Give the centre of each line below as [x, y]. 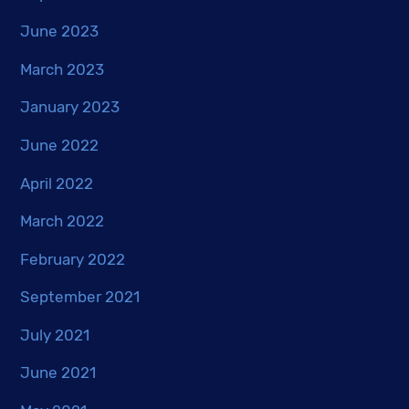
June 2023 [60, 31]
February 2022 [73, 259]
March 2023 [63, 69]
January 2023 [70, 107]
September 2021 [80, 297]
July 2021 [55, 335]
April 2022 [57, 183]
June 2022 [60, 145]
